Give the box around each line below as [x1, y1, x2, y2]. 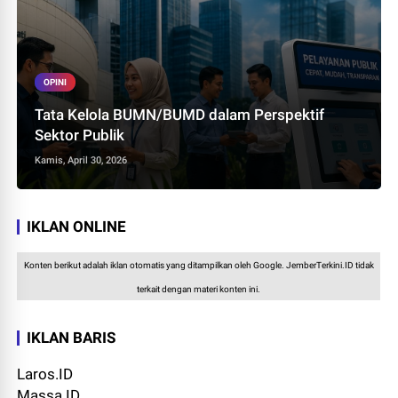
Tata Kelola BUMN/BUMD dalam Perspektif [35, 106, 325, 124]
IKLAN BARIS [27, 329, 116, 347]
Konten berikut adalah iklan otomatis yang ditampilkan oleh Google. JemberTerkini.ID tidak [23, 260, 374, 271]
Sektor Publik [35, 126, 125, 145]
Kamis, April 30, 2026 [35, 155, 128, 167]
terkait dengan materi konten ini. [137, 284, 261, 295]
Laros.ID [17, 365, 74, 384]
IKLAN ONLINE [27, 218, 127, 236]
